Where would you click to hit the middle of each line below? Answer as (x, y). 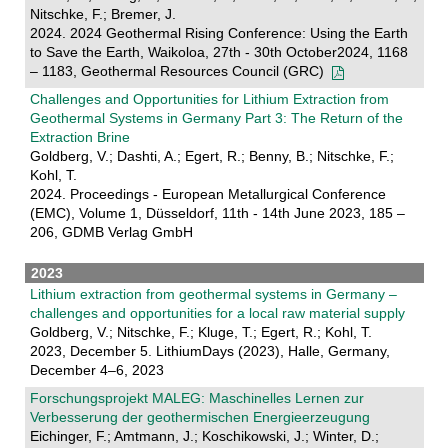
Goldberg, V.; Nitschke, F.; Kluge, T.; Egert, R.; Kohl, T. (200, 332)
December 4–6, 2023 (96, 370)
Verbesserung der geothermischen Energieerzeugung (199, 417)
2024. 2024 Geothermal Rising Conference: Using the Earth (218, 33)
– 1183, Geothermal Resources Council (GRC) (180, 71)
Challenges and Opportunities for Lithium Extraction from (209, 99)
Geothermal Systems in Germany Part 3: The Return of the (216, 118)
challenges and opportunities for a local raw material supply (217, 313)
